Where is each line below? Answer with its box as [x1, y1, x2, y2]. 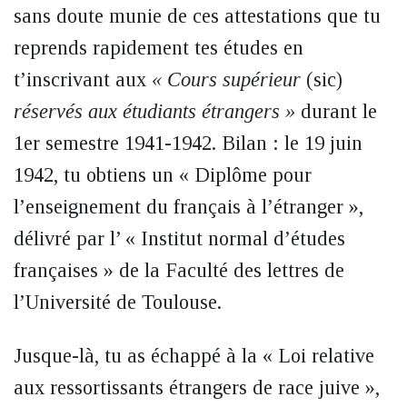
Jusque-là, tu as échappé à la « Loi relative [14, 344, 374, 367]
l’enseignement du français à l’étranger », [14, 195, 363, 218]
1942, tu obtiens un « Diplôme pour [14, 164, 312, 186]
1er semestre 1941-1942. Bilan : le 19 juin [14, 132, 362, 154]
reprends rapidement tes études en [14, 36, 303, 59]
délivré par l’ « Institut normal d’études [14, 227, 345, 250]
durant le [295, 100, 377, 123]
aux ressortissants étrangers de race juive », [14, 376, 380, 399]
